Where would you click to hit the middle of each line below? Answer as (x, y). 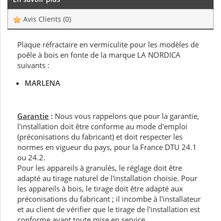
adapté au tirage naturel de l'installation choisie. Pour (107, 178)
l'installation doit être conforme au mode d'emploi (102, 127)
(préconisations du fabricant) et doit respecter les (100, 137)
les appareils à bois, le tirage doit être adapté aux (100, 189)
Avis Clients (42, 19)
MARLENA (42, 83)
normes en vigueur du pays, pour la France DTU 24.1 (107, 147)
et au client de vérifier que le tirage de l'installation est (109, 209)
